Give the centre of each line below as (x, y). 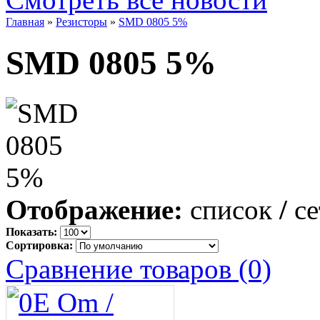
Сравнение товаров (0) (139, 269)
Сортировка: (39, 246)
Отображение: (94, 210)
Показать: (31, 232)
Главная (25, 21)
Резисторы (81, 21)
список (231, 210)
